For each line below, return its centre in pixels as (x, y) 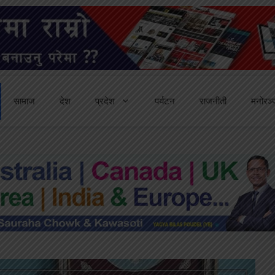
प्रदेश (105, 101)
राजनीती (213, 101)
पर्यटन (165, 101)
